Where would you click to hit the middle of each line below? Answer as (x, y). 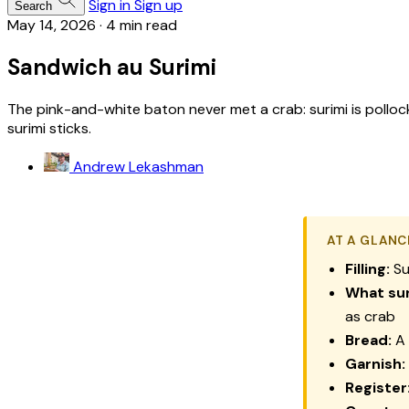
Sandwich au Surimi (112, 67)
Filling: (367, 268)
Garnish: (375, 363)
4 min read (142, 25)
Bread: (368, 340)
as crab (370, 316)
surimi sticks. (49, 128)
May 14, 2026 (52, 25)
